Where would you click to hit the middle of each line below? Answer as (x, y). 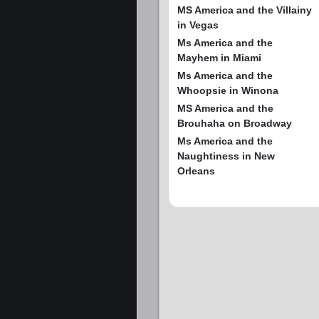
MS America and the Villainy (245, 10)
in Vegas (198, 25)
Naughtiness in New (226, 156)
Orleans (196, 171)
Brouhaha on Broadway (235, 123)
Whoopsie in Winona (228, 90)
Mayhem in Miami (219, 57)
